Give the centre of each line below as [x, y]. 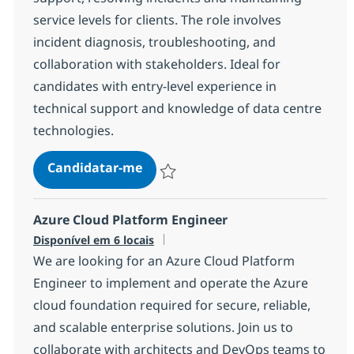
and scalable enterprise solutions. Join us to [163, 328]
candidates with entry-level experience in [154, 87]
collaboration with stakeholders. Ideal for [156, 64]
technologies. [73, 131]
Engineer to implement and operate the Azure [170, 283]
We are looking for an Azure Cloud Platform [164, 261]
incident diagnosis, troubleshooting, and [154, 42]
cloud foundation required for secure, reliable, [171, 305]
